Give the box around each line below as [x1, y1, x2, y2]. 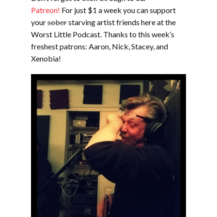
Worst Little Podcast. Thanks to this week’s [31, 30, 174, 39]
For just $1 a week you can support [60, 5, 176, 15]
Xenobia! [31, 54, 61, 63]
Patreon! [31, 5, 60, 15]
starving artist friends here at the [67, 17, 176, 27]
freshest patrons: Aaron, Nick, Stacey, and [31, 42, 168, 51]
